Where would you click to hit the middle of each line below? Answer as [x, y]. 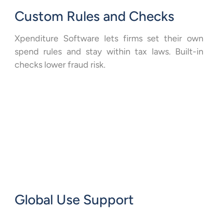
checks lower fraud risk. [60, 64]
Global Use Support [74, 199]
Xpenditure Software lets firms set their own [109, 38]
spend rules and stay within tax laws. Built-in [109, 51]
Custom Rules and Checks [94, 16]
